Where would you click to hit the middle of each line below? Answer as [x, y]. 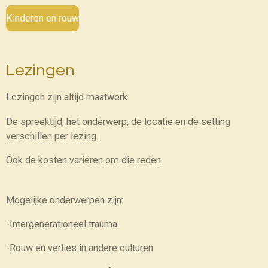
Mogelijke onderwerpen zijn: [65, 200]
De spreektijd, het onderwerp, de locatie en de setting [119, 121]
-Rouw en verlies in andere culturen [80, 248]
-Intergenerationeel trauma [62, 224]
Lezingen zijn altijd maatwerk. [68, 98]
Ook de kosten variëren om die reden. [84, 160]
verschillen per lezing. [52, 136]
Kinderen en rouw [42, 18]
